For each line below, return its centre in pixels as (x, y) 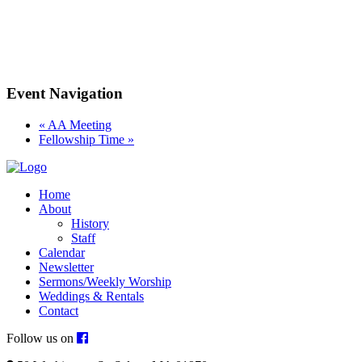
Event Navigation (65, 93)
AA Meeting (78, 124)
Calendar (62, 252)
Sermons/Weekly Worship (105, 281)
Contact (59, 310)
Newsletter (66, 267)
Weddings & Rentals (91, 296)
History (90, 223)
